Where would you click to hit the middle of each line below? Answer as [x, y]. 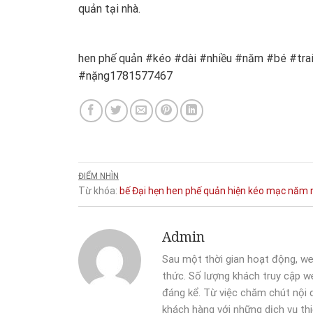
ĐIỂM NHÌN [99, 176]
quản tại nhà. [109, 9]
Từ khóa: [98, 190]
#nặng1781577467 [125, 75]
